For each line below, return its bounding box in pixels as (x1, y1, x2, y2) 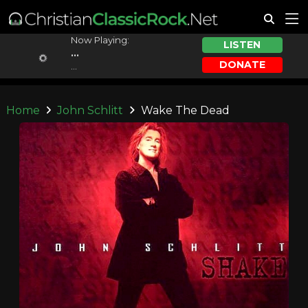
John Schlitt (57, 104, 124, 117)
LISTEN (223, 38, 261, 52)
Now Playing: (70, 34, 129, 45)
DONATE (219, 58, 265, 71)
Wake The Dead (137, 104, 230, 117)
